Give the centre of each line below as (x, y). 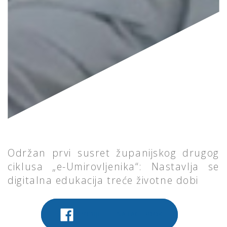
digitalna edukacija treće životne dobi (103, 180)
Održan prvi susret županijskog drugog (113, 153)
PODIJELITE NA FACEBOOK (120, 214)
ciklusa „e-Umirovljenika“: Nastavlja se (113, 166)
